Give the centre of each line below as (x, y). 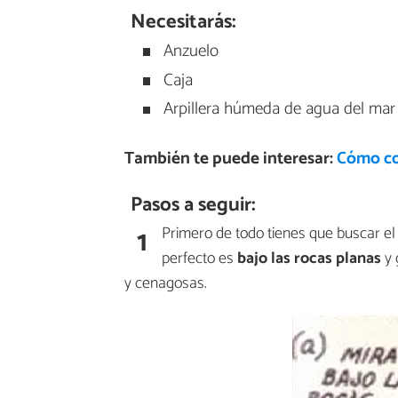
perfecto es (199, 259)
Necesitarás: (183, 22)
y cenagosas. (166, 284)
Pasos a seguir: (193, 204)
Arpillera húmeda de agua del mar (277, 109)
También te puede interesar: (230, 159)
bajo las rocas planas (309, 259)
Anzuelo (188, 51)
